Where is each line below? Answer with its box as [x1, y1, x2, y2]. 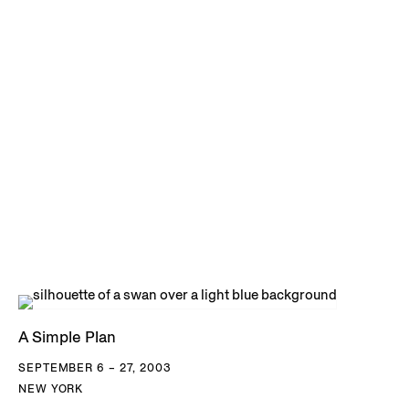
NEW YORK [18, 382, 84, 396]
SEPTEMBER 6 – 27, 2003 [18, 361, 172, 375]
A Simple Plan [18, 327, 116, 348]
